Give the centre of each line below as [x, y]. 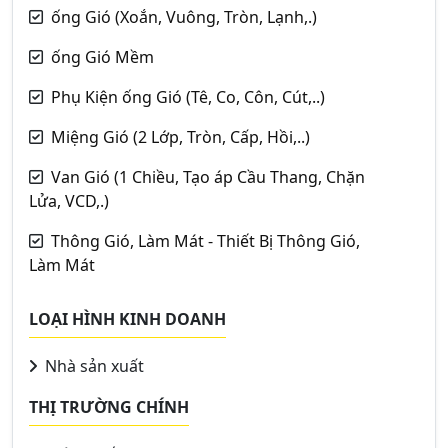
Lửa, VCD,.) [69, 201]
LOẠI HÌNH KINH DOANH [127, 319]
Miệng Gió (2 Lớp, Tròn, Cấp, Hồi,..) [180, 137]
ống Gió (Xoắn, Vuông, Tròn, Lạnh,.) [184, 17]
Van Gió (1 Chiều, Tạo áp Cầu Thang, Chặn [208, 177]
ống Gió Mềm [102, 57]
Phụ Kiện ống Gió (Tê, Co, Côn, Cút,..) [188, 97]
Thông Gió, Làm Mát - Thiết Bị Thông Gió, [205, 241]
